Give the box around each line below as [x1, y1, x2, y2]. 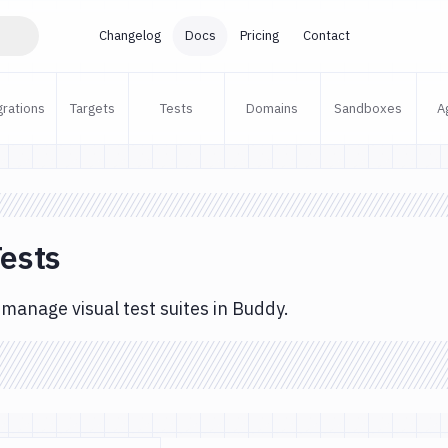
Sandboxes [334, 99, 402, 117]
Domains [246, 99, 298, 117]
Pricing [239, 27, 279, 44]
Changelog [98, 27, 161, 44]
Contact [302, 27, 350, 44]
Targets [69, 99, 115, 117]
